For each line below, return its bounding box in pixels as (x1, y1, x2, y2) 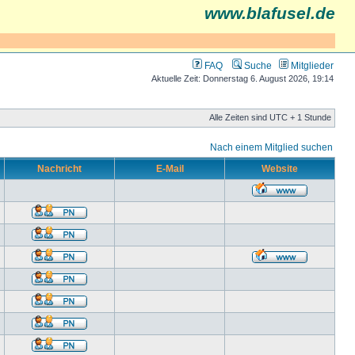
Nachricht (37, 163, 82, 174)
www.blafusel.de (204, 4, 335, 23)
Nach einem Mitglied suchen (210, 142, 333, 152)
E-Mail (155, 163, 184, 174)
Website (261, 163, 298, 174)
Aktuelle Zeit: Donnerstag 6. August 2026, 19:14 (151, 74, 334, 83)
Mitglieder (288, 60, 334, 71)
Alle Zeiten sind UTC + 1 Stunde (209, 113, 331, 122)
